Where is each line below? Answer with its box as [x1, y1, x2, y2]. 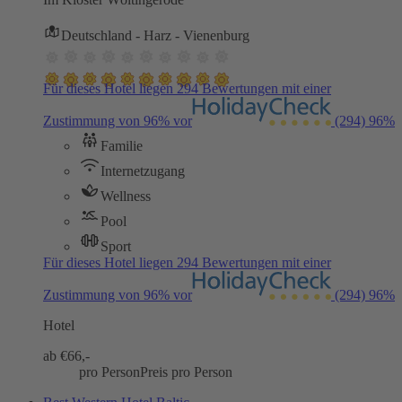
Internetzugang [100, 163, 185, 179]
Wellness [100, 188, 151, 205]
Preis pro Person [140, 364, 232, 380]
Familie [100, 138, 143, 154]
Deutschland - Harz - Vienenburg [61, 28, 249, 44]
